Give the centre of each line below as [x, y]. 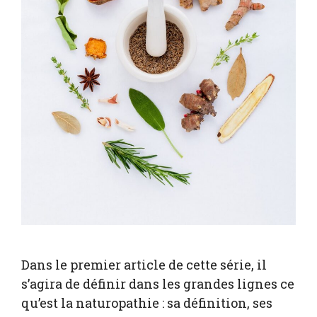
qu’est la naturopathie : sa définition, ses [147, 302]
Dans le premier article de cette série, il [144, 264]
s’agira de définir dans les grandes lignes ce [158, 283]
